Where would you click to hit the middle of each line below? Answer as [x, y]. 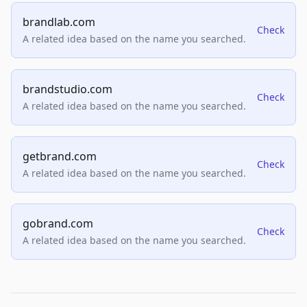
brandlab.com [59, 22]
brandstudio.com [67, 89]
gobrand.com [58, 224]
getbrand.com [60, 157]
